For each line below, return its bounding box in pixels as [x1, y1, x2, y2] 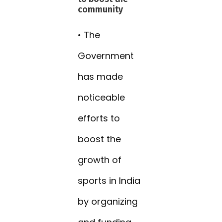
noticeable [78, 91, 125, 104]
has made [78, 70, 123, 83]
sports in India [78, 174, 141, 187]
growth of [78, 154, 122, 166]
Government [78, 50, 134, 62]
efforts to [78, 112, 120, 125]
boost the [78, 133, 121, 146]
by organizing [78, 195, 138, 208]
